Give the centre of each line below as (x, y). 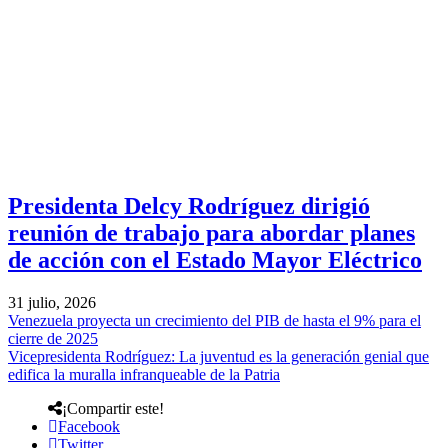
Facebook (89, 426)
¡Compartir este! (113, 408)
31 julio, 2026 (52, 302)
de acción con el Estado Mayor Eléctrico (215, 260)
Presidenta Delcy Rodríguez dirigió (189, 206)
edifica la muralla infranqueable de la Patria (144, 374)
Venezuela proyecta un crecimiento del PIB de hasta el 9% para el (214, 320)
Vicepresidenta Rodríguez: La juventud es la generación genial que (218, 356)
